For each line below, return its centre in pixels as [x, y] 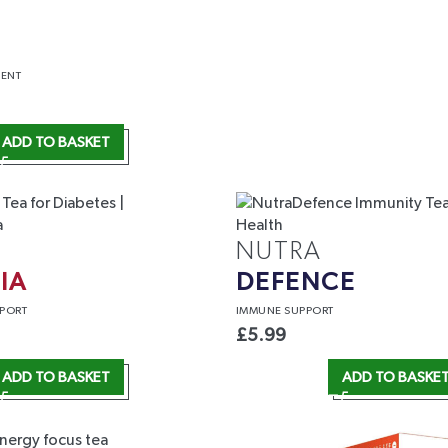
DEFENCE [295, 283]
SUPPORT [309, 311]
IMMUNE [260, 311]
